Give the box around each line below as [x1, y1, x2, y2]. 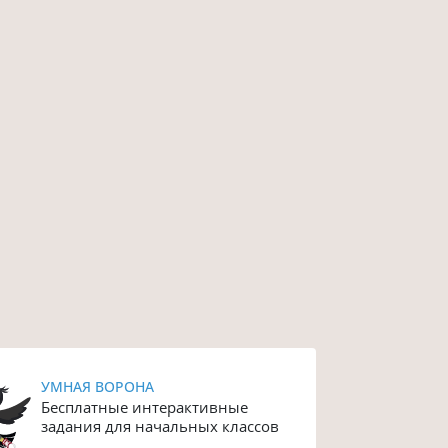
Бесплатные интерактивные [41, 396, 249, 417]
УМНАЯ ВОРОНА [41, 376, 155, 396]
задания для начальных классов [41, 415, 280, 436]
